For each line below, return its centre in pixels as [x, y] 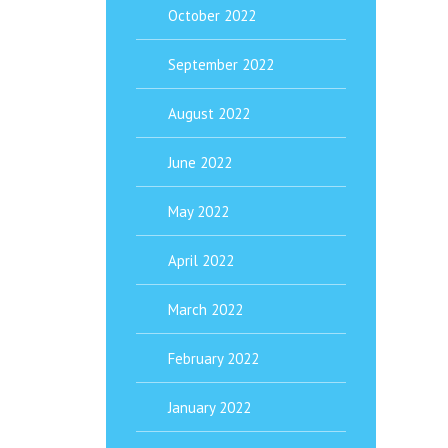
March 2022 [205, 309]
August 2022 [209, 113]
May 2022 [198, 211]
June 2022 [200, 162]
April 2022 [201, 260]
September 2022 [221, 64]
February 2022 [213, 358]
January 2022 [209, 407]
